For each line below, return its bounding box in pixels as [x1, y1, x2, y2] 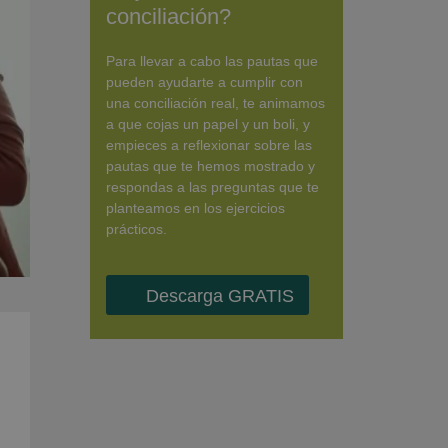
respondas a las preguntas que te [105, 179, 319, 196]
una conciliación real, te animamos [105, 95, 325, 112]
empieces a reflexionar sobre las [105, 137, 312, 154]
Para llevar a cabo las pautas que [105, 53, 318, 70]
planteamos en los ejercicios [105, 200, 285, 217]
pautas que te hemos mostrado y [105, 158, 315, 175]
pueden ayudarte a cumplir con [105, 74, 303, 91]
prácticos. [105, 221, 167, 238]
